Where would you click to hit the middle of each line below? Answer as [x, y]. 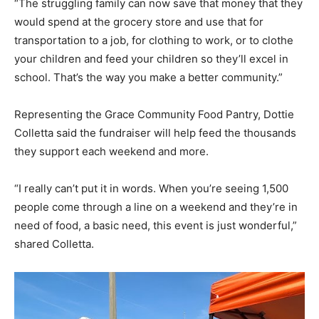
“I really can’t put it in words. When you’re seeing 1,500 [151, 188]
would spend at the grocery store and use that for [139, 21]
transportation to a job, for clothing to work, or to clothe [154, 40]
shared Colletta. [54, 244]
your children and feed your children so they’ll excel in [151, 58]
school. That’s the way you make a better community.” [148, 77]
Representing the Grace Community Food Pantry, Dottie [154, 114]
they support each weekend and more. [111, 151]
